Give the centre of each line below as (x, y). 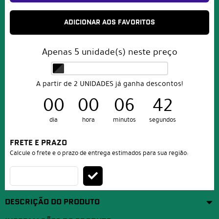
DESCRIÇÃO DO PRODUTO (52, 202)
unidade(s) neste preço (128, 52)
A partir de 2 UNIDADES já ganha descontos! (109, 84)
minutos (124, 120)
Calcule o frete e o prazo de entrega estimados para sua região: (99, 153)
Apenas (58, 52)
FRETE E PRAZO (38, 143)
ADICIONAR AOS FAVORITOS (109, 22)
